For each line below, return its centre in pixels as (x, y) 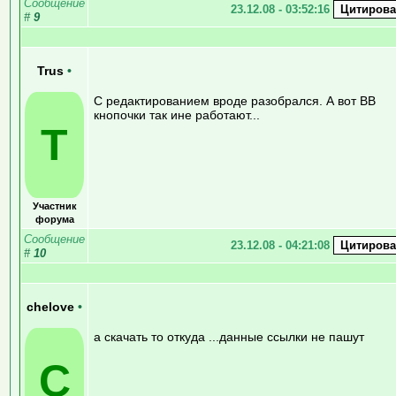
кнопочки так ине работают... (177, 114)
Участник (54, 206)
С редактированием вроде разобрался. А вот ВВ (235, 100)
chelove (52, 307)
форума (54, 219)
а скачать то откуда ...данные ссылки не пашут (229, 336)
